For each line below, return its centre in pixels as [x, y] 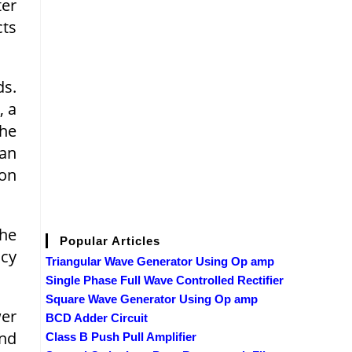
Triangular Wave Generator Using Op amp [160, 261]
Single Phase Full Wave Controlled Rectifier [165, 280]
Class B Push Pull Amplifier [121, 336]
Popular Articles [110, 240]
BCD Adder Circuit [97, 317]
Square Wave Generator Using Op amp [152, 299]
